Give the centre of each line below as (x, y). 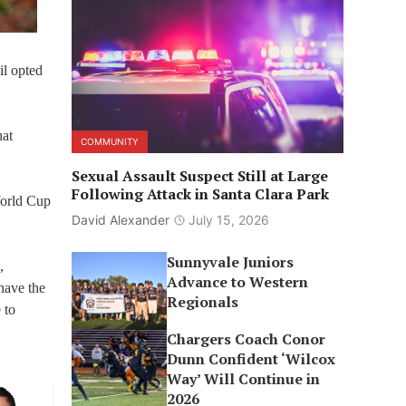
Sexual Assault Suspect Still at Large (199, 176)
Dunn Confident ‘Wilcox (251, 359)
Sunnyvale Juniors (231, 262)
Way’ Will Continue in (244, 379)
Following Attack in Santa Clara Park (200, 194)
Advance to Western (238, 282)
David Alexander (120, 220)
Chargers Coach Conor (246, 339)
